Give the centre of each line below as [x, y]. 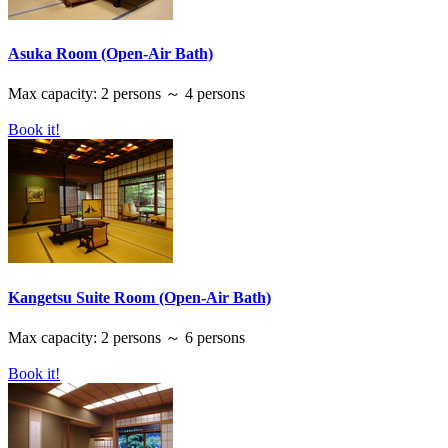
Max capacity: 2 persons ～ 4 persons [126, 94]
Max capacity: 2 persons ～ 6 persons [126, 337]
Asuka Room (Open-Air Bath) [110, 54]
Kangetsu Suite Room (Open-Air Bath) [139, 297]
